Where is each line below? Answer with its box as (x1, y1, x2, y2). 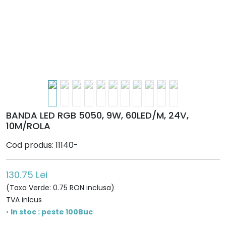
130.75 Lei (6, 168, 47, 181)
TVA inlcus (6, 195, 42, 205)
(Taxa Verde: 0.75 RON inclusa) (6, 183, 115, 193)
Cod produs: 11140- (6, 139, 78, 151)
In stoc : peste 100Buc (11, 207, 93, 217)
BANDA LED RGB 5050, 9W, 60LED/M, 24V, (6, 109, 189, 122)
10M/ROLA (6, 120, 50, 132)
